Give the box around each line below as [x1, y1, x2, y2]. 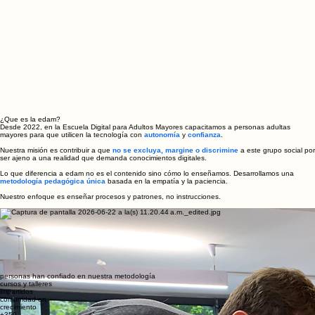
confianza [188, 188, 221, 196]
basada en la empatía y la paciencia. [105, 235, 228, 243]
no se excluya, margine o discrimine [112, 204, 238, 212]
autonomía [144, 188, 180, 196]
